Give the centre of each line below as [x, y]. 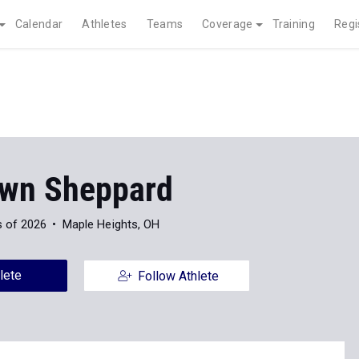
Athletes [105, 24]
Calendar [39, 24]
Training [293, 24]
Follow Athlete [178, 276]
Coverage [228, 24]
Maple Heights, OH [111, 224]
